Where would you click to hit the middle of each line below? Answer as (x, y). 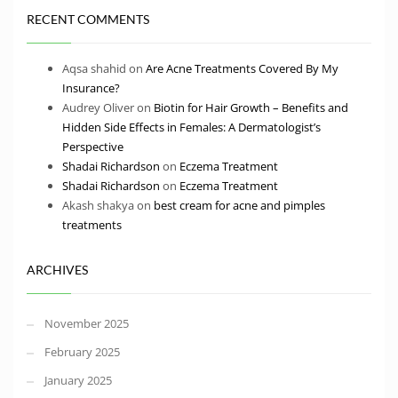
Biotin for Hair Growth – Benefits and (251, 108)
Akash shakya (98, 206)
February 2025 (82, 352)
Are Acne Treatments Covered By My (242, 69)
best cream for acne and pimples (239, 206)
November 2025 (87, 324)
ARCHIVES (57, 270)
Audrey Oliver (98, 108)
